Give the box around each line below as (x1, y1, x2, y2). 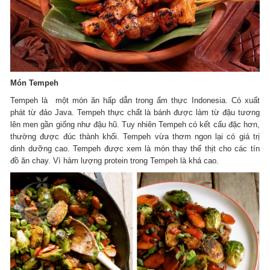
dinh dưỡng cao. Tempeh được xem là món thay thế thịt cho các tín (10, 144, 260, 154)
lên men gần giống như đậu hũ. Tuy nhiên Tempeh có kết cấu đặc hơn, (10, 120, 260, 130)
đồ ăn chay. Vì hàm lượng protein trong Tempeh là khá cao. (10, 156, 219, 166)
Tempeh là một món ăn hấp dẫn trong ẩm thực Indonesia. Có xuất (10, 96, 260, 105)
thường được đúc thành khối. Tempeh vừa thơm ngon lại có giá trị (10, 132, 260, 142)
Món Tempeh (10, 78, 59, 88)
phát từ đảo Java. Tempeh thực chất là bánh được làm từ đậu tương (10, 108, 260, 118)
